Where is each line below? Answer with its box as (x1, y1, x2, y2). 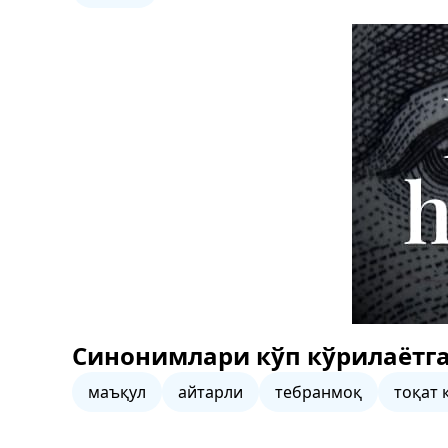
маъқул (88, 381, 146, 403)
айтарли (178, 381, 243, 403)
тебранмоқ (275, 381, 362, 403)
